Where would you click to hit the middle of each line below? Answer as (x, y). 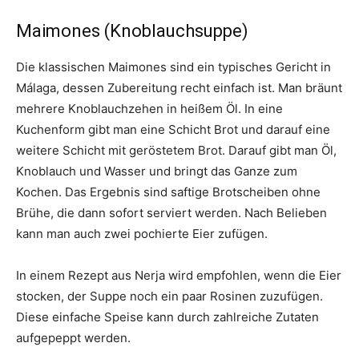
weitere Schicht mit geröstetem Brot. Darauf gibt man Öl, (176, 151)
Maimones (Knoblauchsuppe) (132, 31)
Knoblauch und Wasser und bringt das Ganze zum (157, 171)
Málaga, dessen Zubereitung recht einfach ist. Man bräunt (179, 88)
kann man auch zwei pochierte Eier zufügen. (142, 234)
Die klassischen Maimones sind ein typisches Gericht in (173, 67)
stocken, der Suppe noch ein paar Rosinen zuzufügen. (169, 296)
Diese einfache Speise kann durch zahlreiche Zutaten (167, 317)
